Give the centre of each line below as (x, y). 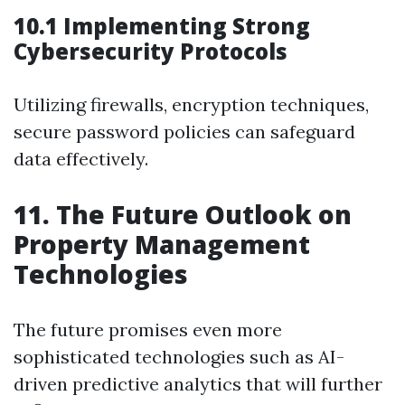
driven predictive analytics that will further (198, 384)
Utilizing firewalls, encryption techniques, (191, 104)
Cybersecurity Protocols (151, 51)
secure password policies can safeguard (184, 132)
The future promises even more (148, 330)
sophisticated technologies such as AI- (179, 357)
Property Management (162, 244)
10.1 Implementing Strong (162, 26)
